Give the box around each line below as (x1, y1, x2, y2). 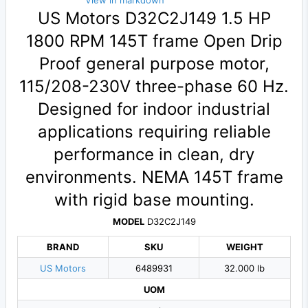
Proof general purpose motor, (38, 54, 269, 74)
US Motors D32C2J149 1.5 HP (37, 8, 271, 29)
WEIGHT (225, 241, 263, 253)
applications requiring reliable (37, 122, 271, 142)
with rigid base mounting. (54, 190, 254, 210)
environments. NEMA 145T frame (25, 167, 283, 188)
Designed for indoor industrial (38, 99, 270, 120)
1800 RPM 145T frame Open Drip (25, 31, 283, 52)
